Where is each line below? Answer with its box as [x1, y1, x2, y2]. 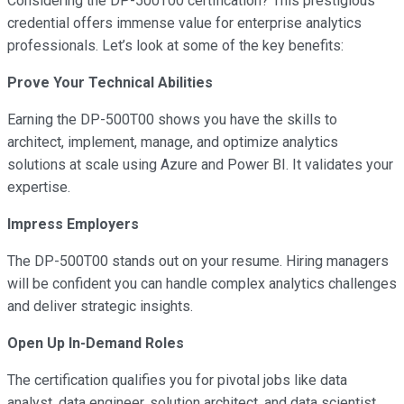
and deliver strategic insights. [7, 297, 193, 315]
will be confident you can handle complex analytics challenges [7, 274, 397, 292]
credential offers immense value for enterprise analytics [7, 14, 362, 32]
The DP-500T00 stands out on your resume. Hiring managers [7, 252, 389, 270]
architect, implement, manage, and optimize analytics [7, 133, 338, 151]
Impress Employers [7, 215, 142, 233]
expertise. [7, 178, 70, 196]
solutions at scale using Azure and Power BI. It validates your [7, 155, 393, 173]
